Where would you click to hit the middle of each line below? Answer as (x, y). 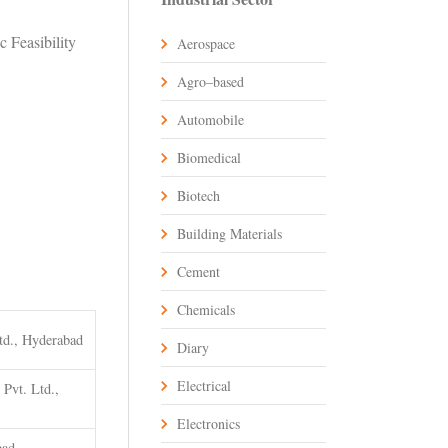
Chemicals (206, 310)
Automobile (210, 120)
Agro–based (210, 82)
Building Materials (229, 234)
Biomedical (209, 158)
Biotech (198, 196)
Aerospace (206, 44)
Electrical (204, 386)
